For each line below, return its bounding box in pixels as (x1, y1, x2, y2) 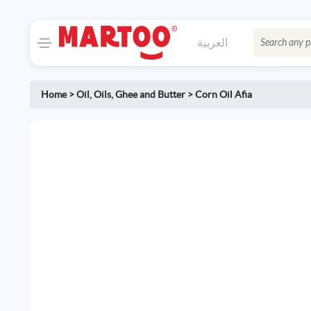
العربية (196, 35, 228, 49)
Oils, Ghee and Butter (94, 89, 186, 101)
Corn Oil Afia (195, 89, 253, 101)
